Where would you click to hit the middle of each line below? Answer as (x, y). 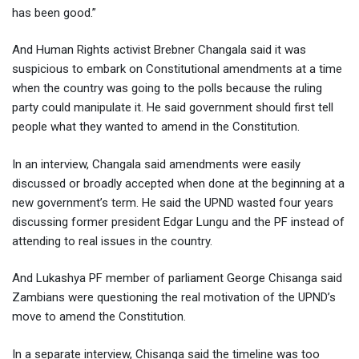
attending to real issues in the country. (112, 241)
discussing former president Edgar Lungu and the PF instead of (178, 222)
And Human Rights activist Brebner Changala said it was (159, 50)
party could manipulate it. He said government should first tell (173, 108)
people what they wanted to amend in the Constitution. (156, 127)
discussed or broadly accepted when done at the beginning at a (178, 183)
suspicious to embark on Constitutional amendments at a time (177, 69)
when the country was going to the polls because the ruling (167, 89)
